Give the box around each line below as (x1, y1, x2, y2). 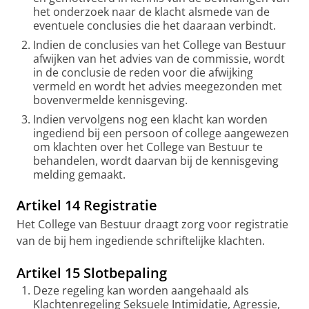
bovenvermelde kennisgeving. (33, 92, 188, 108)
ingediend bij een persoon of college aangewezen (33, 126, 289, 141)
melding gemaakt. (33, 167, 131, 182)
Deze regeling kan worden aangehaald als (33, 283, 249, 298)
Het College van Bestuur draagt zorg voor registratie (17, 217, 288, 232)
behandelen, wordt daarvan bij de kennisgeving (33, 153, 279, 168)
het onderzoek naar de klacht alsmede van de (33, 4, 270, 19)
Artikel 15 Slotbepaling (17, 263, 167, 282)
